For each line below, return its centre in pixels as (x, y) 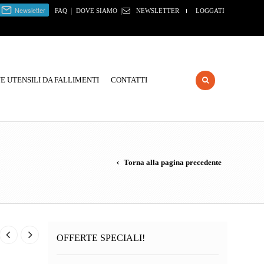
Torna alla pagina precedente (173, 162)
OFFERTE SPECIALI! (101, 238)
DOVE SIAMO (97, 11)
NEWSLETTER (158, 11)
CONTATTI (129, 80)
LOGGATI (210, 11)
